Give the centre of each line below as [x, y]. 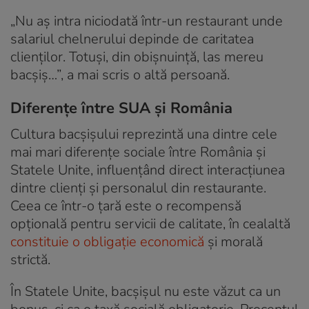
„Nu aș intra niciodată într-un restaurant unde [147, 21]
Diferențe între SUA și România [121, 108]
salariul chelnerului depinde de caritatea [132, 39]
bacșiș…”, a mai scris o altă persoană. [120, 74]
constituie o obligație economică [107, 241]
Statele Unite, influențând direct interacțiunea [148, 170]
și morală [233, 241]
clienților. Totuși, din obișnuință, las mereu [137, 57]
